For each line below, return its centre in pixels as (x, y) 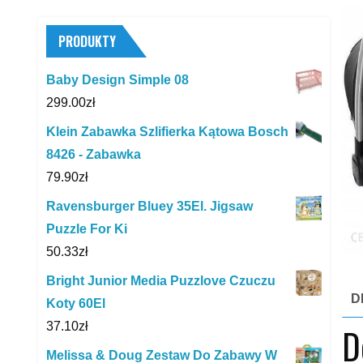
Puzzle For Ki (87, 229)
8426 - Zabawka (94, 154)
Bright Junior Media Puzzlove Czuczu (161, 281)
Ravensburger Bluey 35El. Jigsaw (149, 206)
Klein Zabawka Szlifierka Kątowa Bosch (167, 132)
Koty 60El (76, 303)
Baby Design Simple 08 (117, 80)
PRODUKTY (87, 41)
